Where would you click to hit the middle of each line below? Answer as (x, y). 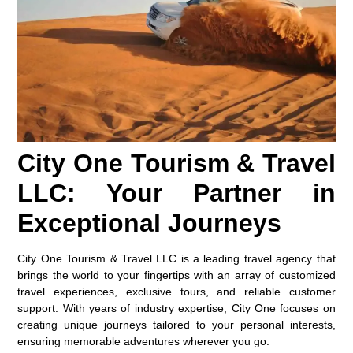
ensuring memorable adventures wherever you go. (144, 342)
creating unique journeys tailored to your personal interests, (176, 325)
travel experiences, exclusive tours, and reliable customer (176, 292)
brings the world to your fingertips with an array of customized (176, 275)
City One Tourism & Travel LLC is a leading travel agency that (176, 259)
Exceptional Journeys (150, 223)
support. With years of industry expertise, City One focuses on (176, 308)
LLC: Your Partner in (176, 193)
